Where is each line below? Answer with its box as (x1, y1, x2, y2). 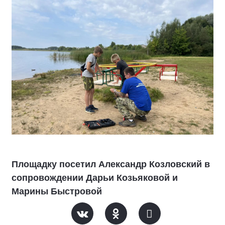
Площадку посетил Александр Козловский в (12, 159, 210, 170)
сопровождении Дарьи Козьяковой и (12, 173, 178, 183)
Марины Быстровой (12, 186, 102, 197)
